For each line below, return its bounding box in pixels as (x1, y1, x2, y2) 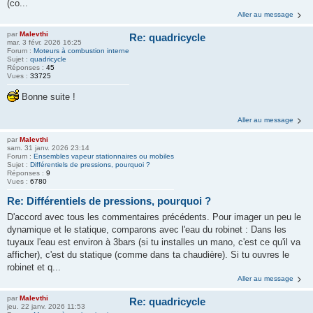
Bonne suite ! (19, 92, 75, 102)
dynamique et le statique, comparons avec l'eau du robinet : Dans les (7, 224, 286, 235)
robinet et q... (7, 261, 61, 272)
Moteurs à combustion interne (34, 47, 129, 54)
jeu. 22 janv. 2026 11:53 (7, 302, 85, 310)
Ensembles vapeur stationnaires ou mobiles (34, 152, 174, 160)
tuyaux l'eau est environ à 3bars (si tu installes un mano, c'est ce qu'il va (7, 236, 300, 247)
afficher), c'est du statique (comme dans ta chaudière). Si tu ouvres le (7, 249, 289, 260)
